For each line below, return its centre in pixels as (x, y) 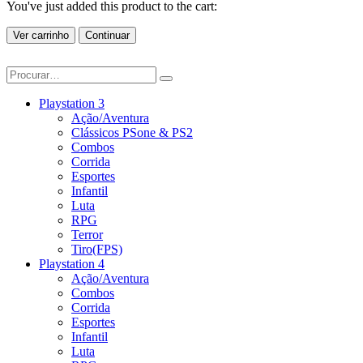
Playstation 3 (72, 103)
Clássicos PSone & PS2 (132, 132)
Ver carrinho (41, 35)
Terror (87, 234)
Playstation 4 (72, 263)
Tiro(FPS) (97, 249)
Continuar (107, 35)
